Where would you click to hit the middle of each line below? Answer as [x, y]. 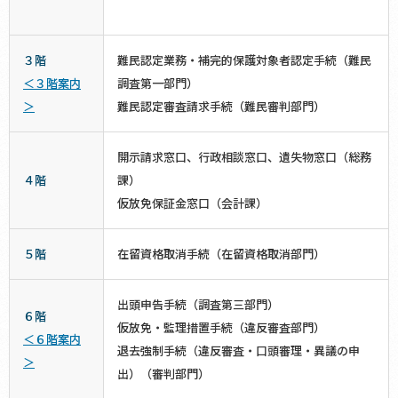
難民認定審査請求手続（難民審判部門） [221, 106]
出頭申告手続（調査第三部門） [198, 304]
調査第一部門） [158, 83]
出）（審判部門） [163, 373]
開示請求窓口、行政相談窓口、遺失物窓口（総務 [244, 156]
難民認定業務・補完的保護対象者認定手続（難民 [244, 60]
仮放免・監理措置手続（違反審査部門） [221, 327]
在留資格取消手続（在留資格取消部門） [221, 253]
